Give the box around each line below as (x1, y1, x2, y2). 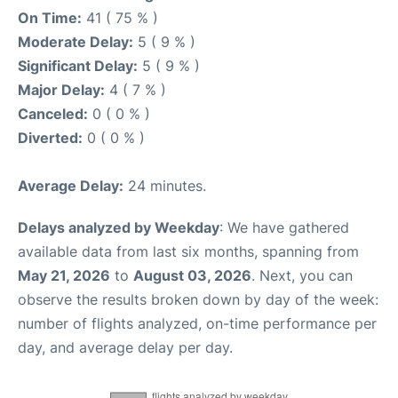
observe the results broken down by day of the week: (18, 291, 378, 308)
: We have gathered (219, 219, 349, 236)
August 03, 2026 (133, 267, 251, 284)
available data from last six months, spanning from (18, 243, 359, 260)
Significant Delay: (18, 57, 138, 75)
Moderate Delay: (18, 33, 133, 51)
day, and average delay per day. (18, 338, 233, 356)
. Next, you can (251, 267, 353, 284)
